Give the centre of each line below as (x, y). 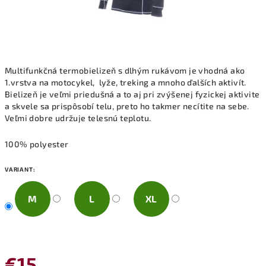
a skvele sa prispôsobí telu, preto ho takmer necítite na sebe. (127, 106)
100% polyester (37, 144)
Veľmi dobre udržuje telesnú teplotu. (78, 118)
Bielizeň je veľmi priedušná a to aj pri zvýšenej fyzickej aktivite (132, 94)
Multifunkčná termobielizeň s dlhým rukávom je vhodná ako (125, 70)
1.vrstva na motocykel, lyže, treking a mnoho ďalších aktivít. (126, 82)
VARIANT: (20, 169)
